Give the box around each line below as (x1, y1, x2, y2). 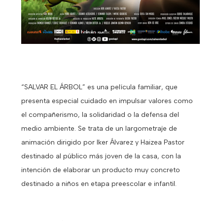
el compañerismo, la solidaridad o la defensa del (21, 110, 179, 119)
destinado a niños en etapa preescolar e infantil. (21, 179, 177, 188)
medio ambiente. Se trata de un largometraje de (21, 124, 177, 133)
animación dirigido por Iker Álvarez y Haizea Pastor (21, 138, 184, 147)
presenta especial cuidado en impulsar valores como (21, 96, 193, 105)
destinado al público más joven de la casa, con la (21, 151, 181, 160)
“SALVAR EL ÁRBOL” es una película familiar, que (21, 82, 178, 91)
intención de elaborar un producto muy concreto (21, 165, 180, 174)
